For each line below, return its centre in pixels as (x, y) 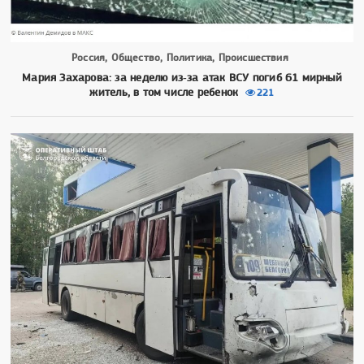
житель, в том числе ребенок (164, 91)
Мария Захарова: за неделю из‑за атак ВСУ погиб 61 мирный (182, 77)
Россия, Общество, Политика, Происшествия (180, 57)
